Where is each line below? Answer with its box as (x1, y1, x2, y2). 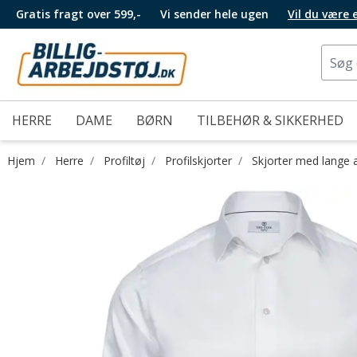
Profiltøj (104, 153, 145, 168)
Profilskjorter (165, 153, 232, 168)
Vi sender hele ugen (160, 6, 272, 22)
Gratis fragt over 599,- (16, 6, 141, 22)
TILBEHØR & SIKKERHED (197, 112, 343, 129)
